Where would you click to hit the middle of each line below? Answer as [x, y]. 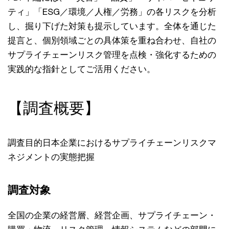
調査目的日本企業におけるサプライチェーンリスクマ [112, 142]
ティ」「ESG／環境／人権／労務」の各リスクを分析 [112, 12]
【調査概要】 [54, 108]
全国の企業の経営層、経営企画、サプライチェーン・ [112, 215]
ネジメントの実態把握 [51, 157]
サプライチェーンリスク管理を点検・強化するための [112, 54]
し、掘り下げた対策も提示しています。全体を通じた [112, 26]
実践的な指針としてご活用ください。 [82, 69]
